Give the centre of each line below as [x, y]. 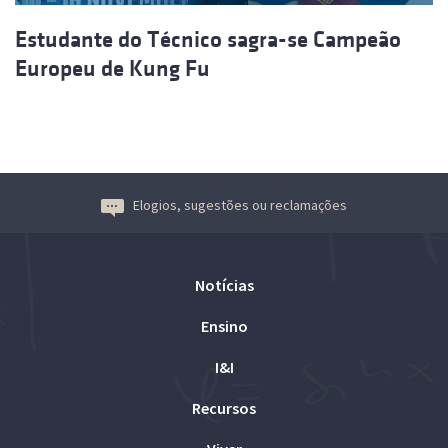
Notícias [224, 285]
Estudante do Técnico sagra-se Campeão [208, 40]
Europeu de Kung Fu [112, 69]
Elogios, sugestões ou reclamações [240, 205]
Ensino [224, 326]
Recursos [224, 408]
